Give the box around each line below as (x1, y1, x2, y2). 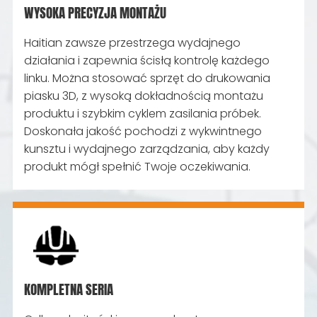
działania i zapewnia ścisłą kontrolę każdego (24, 52, 270, 69)
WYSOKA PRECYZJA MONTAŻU (24, 2, 167, 23)
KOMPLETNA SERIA (24, 279, 114, 300)
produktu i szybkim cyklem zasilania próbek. (24, 105, 262, 122)
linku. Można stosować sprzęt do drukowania (24, 69, 271, 86)
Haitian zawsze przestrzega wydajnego (24, 34, 241, 51)
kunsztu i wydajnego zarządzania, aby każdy (24, 140, 270, 157)
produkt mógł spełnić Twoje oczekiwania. (24, 158, 251, 175)
